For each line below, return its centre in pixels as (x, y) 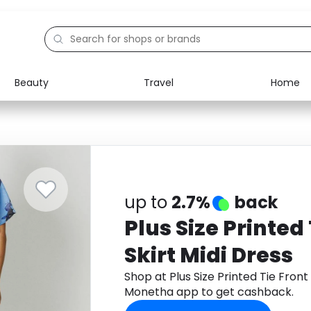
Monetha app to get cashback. (209, 292)
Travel (158, 82)
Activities (65, 172)
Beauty (32, 82)
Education (67, 140)
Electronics (69, 108)
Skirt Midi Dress (208, 255)
